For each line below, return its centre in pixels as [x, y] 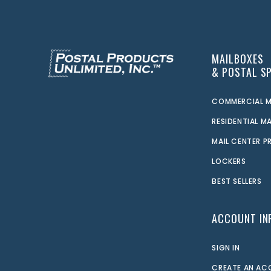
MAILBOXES [238, 59]
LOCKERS [229, 162]
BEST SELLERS [237, 181]
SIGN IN [226, 248]
